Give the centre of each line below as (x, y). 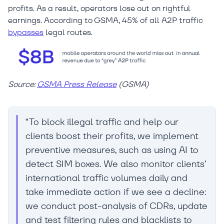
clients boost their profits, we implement (112, 136)
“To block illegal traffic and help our (102, 122)
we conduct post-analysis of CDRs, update (116, 206)
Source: (22, 84)
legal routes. (68, 32)
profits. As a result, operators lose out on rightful (99, 8)
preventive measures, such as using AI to (112, 150)
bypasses (26, 32)
